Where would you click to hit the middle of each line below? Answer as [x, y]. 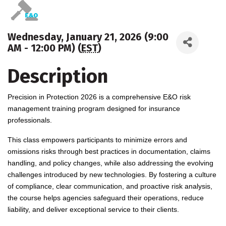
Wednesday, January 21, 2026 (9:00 [88, 37]
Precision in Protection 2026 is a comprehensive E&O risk [99, 97]
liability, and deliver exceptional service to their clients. [93, 209]
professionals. [31, 120]
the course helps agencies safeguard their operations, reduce [106, 197]
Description [58, 76]
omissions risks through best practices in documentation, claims [109, 151]
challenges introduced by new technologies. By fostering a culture [112, 174]
